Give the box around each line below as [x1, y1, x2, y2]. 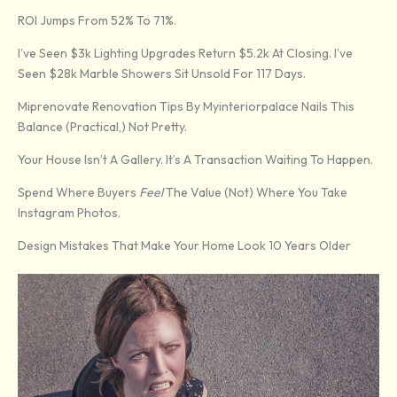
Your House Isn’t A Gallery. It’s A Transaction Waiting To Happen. [18, 152, 373, 168]
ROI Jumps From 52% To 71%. [18, 12, 176, 29]
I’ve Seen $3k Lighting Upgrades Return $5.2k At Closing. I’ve [18, 45, 353, 62]
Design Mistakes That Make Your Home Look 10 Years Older [18, 237, 351, 254]
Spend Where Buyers [18, 184, 139, 201]
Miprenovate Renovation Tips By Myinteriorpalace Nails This [18, 98, 354, 115]
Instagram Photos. [18, 205, 121, 222]
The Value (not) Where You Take [163, 184, 347, 201]
